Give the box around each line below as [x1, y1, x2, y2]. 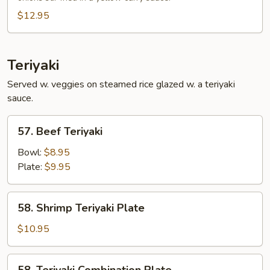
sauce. [7, 92, 33, 105]
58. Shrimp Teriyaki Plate [17, 201, 145, 215]
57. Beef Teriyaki [17, 124, 102, 139]
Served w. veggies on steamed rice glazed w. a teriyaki [7, 78, 235, 91]
